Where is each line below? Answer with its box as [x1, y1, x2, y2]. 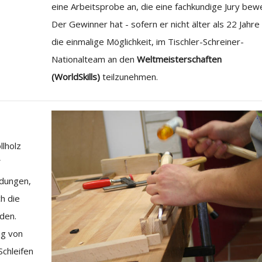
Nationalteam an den [51, 53, 137, 65]
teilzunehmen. [99, 71, 158, 82]
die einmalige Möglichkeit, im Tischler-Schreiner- [51, 36, 244, 47]
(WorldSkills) [51, 71, 100, 82]
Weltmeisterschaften [136, 53, 222, 65]
